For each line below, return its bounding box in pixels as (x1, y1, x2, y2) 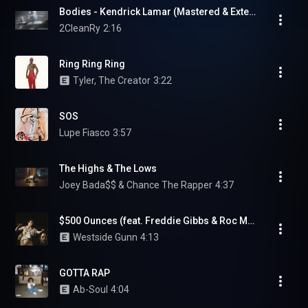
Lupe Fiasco (59, 127, 110, 138)
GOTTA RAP (59, 267, 110, 278)
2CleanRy (59, 23, 100, 34)
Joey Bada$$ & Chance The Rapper (59, 179, 212, 190)
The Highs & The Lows (59, 163, 157, 174)
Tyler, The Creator (73, 75, 151, 86)
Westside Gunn (73, 232, 137, 243)
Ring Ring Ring (59, 58, 125, 69)
